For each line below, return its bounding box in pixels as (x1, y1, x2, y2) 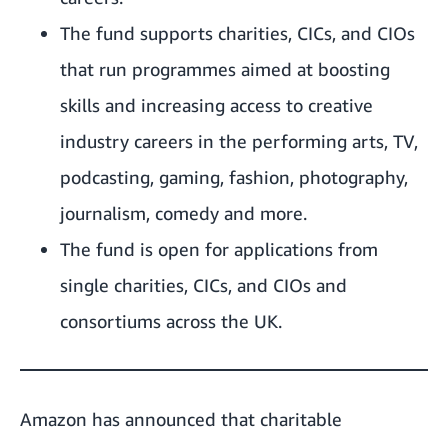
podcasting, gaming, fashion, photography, (60, 166, 408, 188)
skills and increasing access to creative (60, 94, 373, 116)
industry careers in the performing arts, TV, (60, 130, 418, 152)
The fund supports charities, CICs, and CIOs (60, 22, 415, 44)
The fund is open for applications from (60, 238, 378, 260)
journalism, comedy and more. (60, 202, 307, 224)
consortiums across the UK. (60, 310, 282, 332)
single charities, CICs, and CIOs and (60, 274, 347, 296)
